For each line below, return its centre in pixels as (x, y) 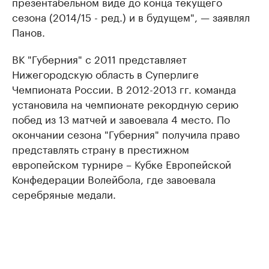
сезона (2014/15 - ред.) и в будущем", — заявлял (131, 16)
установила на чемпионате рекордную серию (125, 103)
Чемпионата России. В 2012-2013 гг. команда (124, 88)
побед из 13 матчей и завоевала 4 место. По (121, 118)
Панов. (29, 31)
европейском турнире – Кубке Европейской (122, 163)
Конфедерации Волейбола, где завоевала (114, 178)
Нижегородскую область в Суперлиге (105, 73)
